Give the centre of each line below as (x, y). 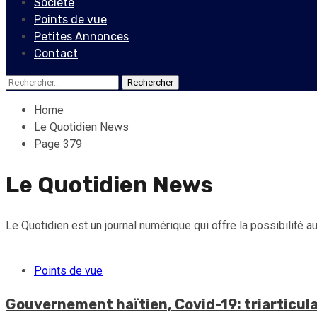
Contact (56, 53)
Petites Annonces (81, 36)
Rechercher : (35, 81)
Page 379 (58, 144)
